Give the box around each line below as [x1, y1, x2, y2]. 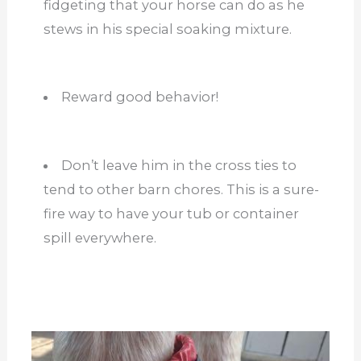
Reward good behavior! [61, 89, 219, 106]
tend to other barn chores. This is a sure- [43, 180, 319, 197]
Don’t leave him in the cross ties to [61, 156, 297, 173]
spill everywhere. [43, 229, 156, 246]
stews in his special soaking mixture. [43, 20, 292, 37]
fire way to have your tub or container [43, 205, 299, 222]
